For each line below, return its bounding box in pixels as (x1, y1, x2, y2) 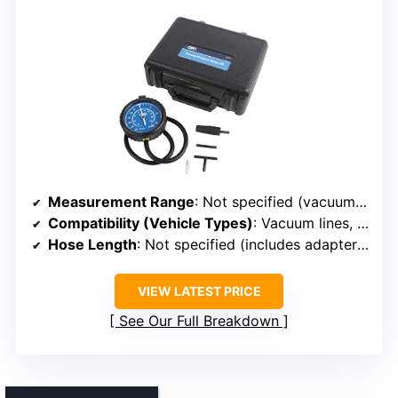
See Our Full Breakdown (119, 311, 279, 330)
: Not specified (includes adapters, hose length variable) (137, 235, 357, 253)
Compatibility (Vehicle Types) (48, 213, 253, 232)
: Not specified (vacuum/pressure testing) (195, 192, 355, 211)
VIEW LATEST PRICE (137, 283, 261, 298)
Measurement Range (48, 192, 195, 211)
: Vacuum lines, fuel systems (253, 213, 357, 232)
